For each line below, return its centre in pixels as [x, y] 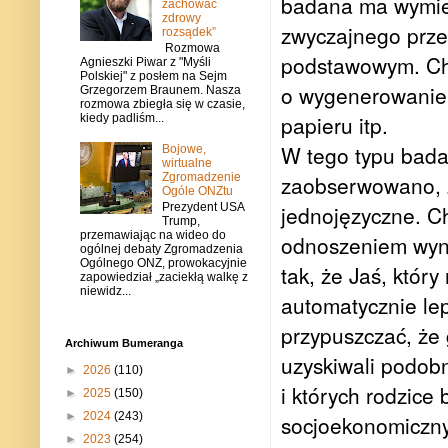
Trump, [180, 221]
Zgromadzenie [201, 176]
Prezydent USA [202, 207]
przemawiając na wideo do [153, 235]
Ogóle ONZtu [197, 190]
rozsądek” [188, 31]
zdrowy [181, 17]
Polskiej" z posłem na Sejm [153, 76]
